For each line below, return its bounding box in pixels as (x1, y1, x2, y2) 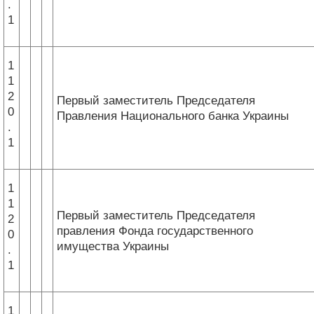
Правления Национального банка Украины (57, 109, 289, 123)
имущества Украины (57, 239, 169, 253)
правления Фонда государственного (57, 224, 253, 238)
